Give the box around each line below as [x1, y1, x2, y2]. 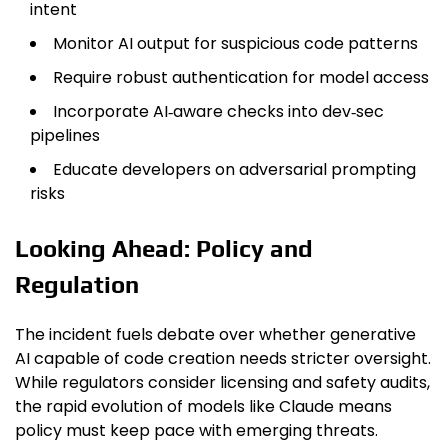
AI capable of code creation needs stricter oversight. [15, 346, 431, 370]
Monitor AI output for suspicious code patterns [53, 32, 418, 55]
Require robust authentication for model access [53, 66, 429, 89]
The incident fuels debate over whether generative [15, 322, 416, 346]
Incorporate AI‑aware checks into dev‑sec [53, 100, 384, 123]
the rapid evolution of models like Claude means [15, 394, 392, 418]
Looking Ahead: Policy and [15, 234, 313, 262]
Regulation [15, 270, 139, 298]
